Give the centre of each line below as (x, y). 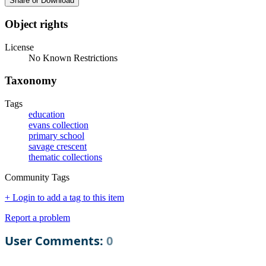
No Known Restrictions (73, 58)
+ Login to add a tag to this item (64, 198)
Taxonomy (31, 81)
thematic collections (65, 157)
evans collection (58, 125)
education (47, 115)
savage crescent (58, 147)
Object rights (36, 24)
